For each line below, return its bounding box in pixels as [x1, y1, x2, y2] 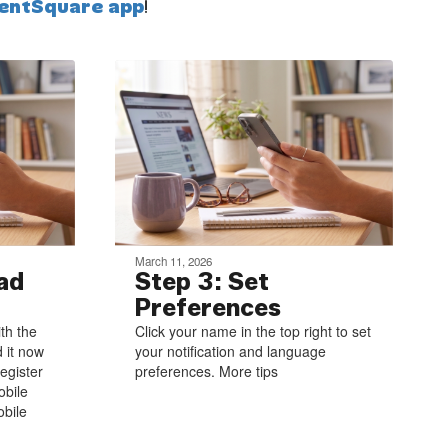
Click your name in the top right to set [134, 320, 371, 341]
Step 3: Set [134, 266, 269, 296]
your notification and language [134, 340, 326, 361]
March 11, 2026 [134, 252, 212, 269]
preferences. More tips [134, 360, 278, 381]
